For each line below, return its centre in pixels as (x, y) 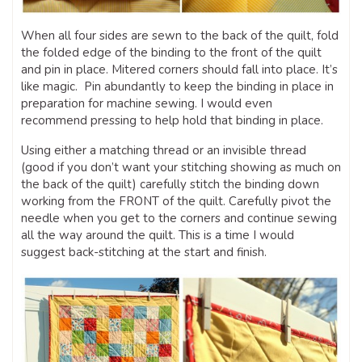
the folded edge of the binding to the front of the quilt (171, 52)
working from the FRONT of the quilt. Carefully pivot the (176, 201)
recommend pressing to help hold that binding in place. (172, 120)
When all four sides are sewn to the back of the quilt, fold (180, 35)
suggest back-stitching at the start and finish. (144, 252)
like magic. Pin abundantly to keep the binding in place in (177, 86)
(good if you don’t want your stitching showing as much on (181, 167)
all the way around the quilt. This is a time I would (158, 235)
